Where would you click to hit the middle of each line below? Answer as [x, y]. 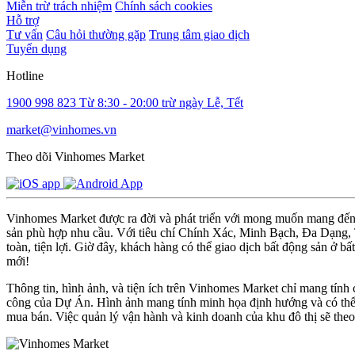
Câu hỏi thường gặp [96, 34]
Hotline [25, 75]
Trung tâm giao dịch [199, 34]
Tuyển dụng [36, 48]
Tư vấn [25, 34]
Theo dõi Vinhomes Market [75, 156]
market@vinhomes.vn [61, 129]
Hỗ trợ [23, 20]
